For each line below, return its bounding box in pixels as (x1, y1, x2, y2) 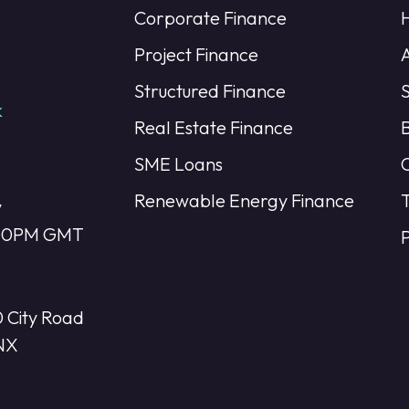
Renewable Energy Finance (133, 188, 354, 212)
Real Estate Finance (133, 115, 293, 139)
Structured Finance (133, 79, 286, 102)
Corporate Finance (133, 5, 287, 29)
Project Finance (133, 42, 258, 66)
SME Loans (133, 152, 223, 175)
